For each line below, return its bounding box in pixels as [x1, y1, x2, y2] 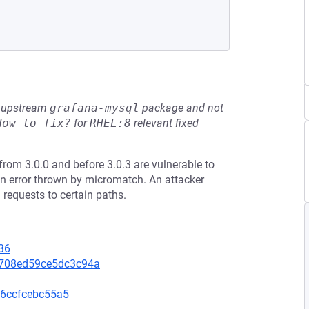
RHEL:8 [90, 117, 131, 130]
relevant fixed [131, 117, 199, 130]
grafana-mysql [50, 101, 139, 114]
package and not [139, 101, 223, 114]
